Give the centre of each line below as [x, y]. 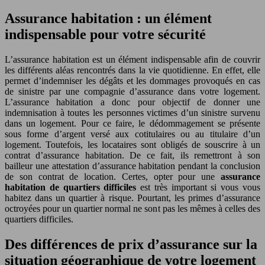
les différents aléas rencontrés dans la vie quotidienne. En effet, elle [132, 70]
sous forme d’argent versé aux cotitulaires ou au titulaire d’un [132, 134]
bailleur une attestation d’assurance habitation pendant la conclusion [132, 166]
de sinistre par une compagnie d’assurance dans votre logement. [132, 91]
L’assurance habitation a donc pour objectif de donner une [132, 102]
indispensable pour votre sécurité [105, 34]
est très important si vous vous [198, 187]
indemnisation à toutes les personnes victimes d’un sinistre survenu [132, 112]
